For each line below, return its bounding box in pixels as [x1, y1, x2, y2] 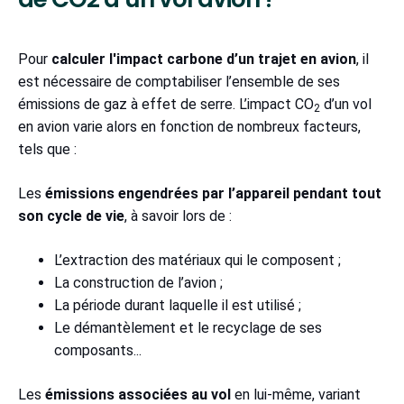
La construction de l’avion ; [54, 273, 230, 291]
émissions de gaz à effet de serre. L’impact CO [18, 95, 314, 113]
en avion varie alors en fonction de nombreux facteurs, [18, 117, 361, 135]
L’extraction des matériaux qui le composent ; [54, 251, 348, 269]
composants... [54, 341, 142, 359]
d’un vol [320, 95, 372, 113]
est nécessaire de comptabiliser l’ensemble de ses [18, 72, 340, 90]
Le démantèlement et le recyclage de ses [54, 318, 322, 336]
